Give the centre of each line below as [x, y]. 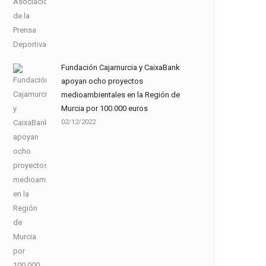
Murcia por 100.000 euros [104, 108]
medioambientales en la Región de [121, 95]
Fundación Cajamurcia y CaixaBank [121, 67]
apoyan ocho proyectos [102, 81]
